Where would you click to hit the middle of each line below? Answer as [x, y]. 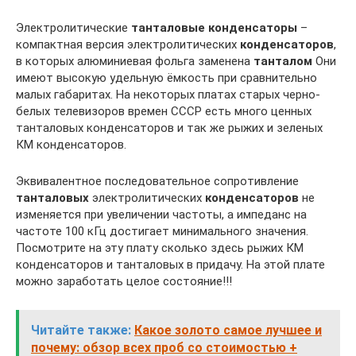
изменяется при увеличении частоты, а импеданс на [161, 215]
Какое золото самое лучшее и [228, 330]
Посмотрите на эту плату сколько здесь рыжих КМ [160, 248]
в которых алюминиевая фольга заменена [135, 61]
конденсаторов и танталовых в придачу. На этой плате [170, 265]
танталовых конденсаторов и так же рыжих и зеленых [169, 128]
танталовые [168, 28]
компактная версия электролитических [128, 44]
